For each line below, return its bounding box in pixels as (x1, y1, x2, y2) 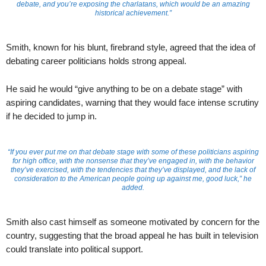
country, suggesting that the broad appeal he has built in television (6, 230, 258, 240)
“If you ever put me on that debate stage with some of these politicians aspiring (7, 148, 259, 156)
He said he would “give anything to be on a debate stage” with (6, 84, 242, 94)
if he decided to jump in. (6, 111, 97, 121)
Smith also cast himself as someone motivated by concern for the (6, 217, 259, 227)
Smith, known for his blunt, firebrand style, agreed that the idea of (6, 42, 255, 52)
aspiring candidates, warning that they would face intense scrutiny (6, 97, 259, 107)
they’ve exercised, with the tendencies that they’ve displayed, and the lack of (11, 166, 255, 174)
